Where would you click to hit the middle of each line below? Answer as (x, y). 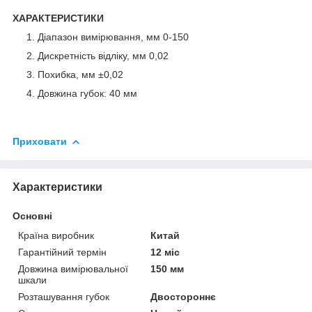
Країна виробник (56, 235)
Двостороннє (184, 296)
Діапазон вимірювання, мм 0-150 (113, 37)
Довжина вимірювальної (73, 268)
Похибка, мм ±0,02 (80, 74)
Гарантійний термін (62, 252)
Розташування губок (64, 296)
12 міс (165, 252)
